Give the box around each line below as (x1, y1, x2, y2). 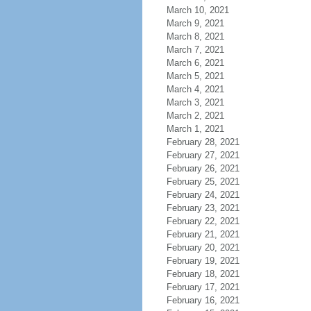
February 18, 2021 (166, 269, 239, 279)
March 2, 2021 (166, 110, 224, 121)
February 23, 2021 (166, 203, 239, 213)
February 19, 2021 (166, 255, 239, 266)
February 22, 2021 (166, 216, 239, 226)
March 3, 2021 (166, 97, 224, 108)
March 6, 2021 (166, 58, 224, 68)
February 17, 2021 (166, 282, 239, 292)
